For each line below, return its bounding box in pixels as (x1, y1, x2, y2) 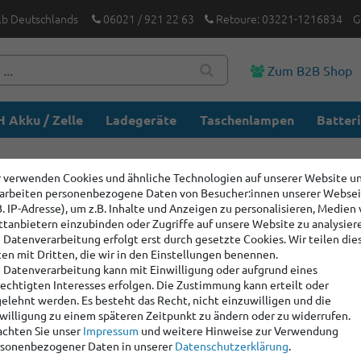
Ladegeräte (106, 111, 177, 128)
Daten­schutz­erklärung (175, 338, 288, 354)
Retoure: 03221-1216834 (213, 10, 342, 27)
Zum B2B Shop (263, 61, 352, 78)
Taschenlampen (199, 111, 294, 128)
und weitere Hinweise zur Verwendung (139, 323, 338, 338)
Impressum (83, 323, 139, 338)
